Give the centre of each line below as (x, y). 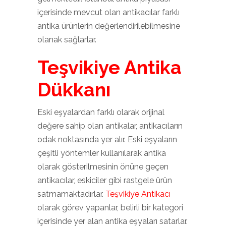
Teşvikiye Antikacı (138, 194)
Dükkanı (74, 90)
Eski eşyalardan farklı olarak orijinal (101, 112)
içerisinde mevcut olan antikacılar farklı (108, 12)
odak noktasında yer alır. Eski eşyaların (107, 139)
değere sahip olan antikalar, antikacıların (110, 126)
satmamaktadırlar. (71, 194)
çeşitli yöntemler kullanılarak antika (102, 153)
